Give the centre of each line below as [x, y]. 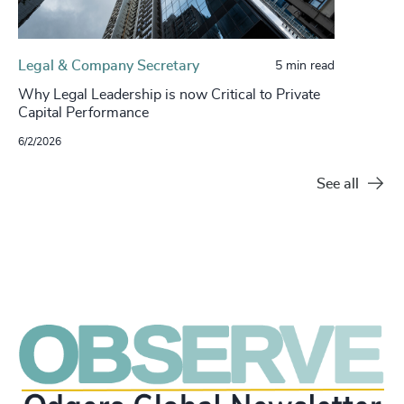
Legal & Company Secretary [109, 65]
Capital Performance [83, 112]
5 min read [305, 65]
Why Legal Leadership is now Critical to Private [169, 94]
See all [338, 184]
